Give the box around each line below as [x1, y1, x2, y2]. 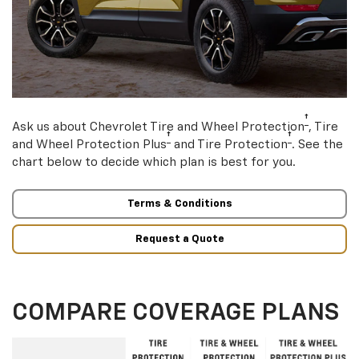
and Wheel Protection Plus [12, 139, 167, 151]
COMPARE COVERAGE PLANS [12, 301, 339, 326]
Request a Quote [135, 233, 224, 244]
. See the [292, 139, 343, 151]
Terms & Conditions [127, 199, 232, 210]
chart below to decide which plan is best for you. [12, 156, 296, 169]
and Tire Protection [171, 139, 288, 151]
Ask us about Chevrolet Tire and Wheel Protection [12, 121, 305, 134]
